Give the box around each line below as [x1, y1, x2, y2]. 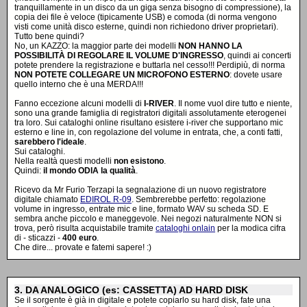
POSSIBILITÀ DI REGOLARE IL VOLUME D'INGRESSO [14, 51, 223, 60]
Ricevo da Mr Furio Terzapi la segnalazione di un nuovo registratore [14, 185, 267, 195]
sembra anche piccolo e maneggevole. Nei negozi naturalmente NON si [14, 214, 282, 223]
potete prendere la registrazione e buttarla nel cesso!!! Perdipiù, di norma [14, 60, 285, 70]
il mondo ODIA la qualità [43, 166, 136, 175]
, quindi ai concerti [223, 51, 291, 60]
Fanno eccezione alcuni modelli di [14, 99, 144, 108]
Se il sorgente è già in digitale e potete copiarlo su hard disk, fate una [14, 295, 271, 305]
